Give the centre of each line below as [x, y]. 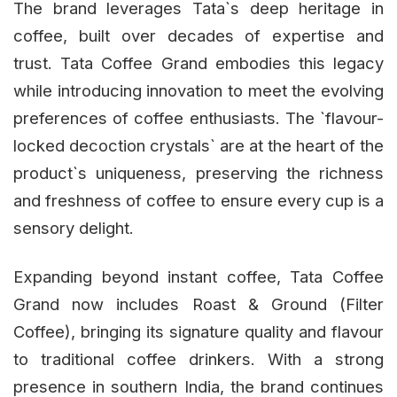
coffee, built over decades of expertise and [198, 35]
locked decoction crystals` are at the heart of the [198, 145]
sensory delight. [74, 227]
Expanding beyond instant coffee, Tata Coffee [198, 276]
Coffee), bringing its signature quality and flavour [198, 331]
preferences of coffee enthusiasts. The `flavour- [198, 117]
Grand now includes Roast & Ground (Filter [198, 304]
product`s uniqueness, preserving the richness [198, 172]
